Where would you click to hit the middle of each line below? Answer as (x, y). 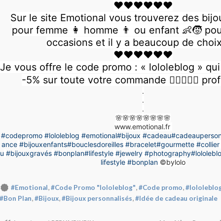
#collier (208, 145)
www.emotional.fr (142, 127)
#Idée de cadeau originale (176, 198)
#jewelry (129, 153)
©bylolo (173, 162)
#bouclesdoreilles (95, 145)
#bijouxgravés (29, 153)
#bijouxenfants (43, 145)
